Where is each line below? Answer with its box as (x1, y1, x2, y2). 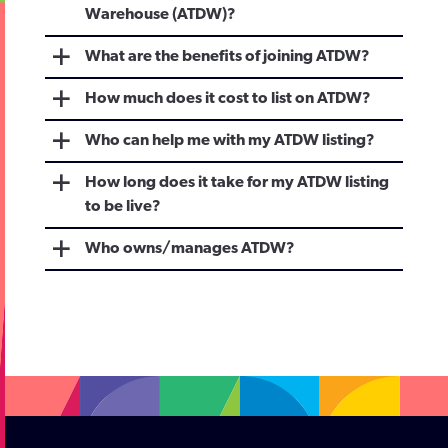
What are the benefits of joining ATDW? (85, 49, 370, 65)
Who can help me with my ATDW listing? (85, 133, 375, 149)
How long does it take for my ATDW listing (85, 175, 389, 191)
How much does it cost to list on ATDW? (85, 91, 371, 107)
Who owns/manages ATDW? (85, 241, 295, 257)
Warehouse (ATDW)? (85, 7, 236, 23)
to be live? (85, 199, 161, 215)
